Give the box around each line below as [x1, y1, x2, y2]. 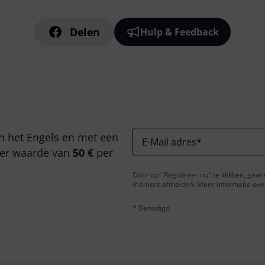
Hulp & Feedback [140, 25, 219, 38]
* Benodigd [132, 203, 170, 213]
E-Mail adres [142, 135, 196, 148]
